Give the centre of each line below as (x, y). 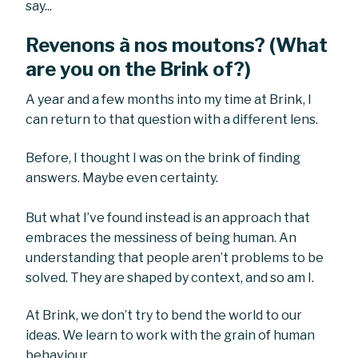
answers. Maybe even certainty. (122, 177)
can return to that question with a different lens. (172, 120)
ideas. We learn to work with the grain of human (171, 336)
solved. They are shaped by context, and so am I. (170, 277)
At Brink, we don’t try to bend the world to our (164, 316)
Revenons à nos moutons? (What (177, 46)
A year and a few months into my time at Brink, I (169, 100)
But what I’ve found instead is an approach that (168, 217)
